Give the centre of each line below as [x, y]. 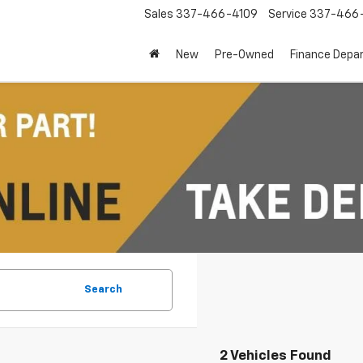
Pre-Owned [244, 56]
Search [103, 290]
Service [288, 15]
